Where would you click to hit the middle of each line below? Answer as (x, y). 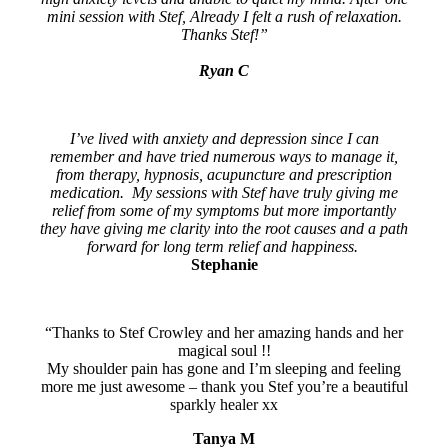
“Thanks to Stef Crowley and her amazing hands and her (224, 333)
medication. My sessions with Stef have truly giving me (224, 193)
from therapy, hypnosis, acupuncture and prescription (224, 175)
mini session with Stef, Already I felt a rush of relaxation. (224, 17)
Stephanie (224, 265)
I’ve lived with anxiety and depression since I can (224, 139)
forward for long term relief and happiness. (224, 247)
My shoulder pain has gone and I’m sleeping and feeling (224, 369)
